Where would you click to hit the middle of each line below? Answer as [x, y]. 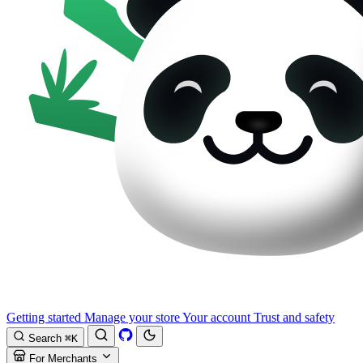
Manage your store [130, 317]
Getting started [44, 317]
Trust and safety [293, 317]
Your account [215, 317]
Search [45, 338]
